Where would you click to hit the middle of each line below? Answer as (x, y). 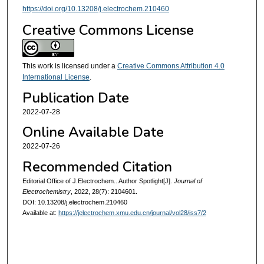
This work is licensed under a (70, 66)
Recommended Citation (97, 166)
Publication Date (75, 98)
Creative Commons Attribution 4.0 (171, 66)
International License (56, 77)
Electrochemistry (46, 191)
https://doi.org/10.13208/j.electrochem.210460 (95, 9)
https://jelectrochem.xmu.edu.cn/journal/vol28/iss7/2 (132, 212)
